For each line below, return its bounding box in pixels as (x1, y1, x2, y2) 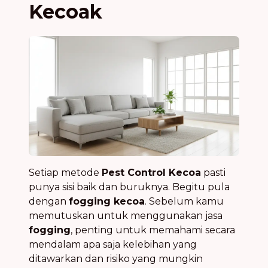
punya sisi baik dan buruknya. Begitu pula (29, 181, 230, 193)
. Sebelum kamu (145, 195, 224, 207)
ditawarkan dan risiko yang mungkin (29, 252, 203, 264)
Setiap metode (29, 166, 102, 178)
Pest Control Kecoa (102, 166, 201, 178)
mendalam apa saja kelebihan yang (29, 238, 197, 250)
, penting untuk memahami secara (71, 224, 235, 236)
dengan (29, 195, 69, 207)
